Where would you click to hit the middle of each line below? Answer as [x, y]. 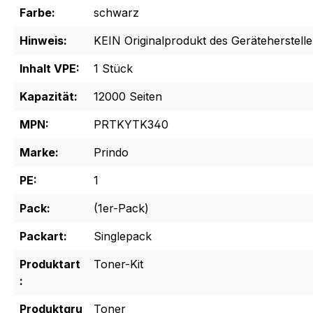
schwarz [116, 13]
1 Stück [113, 69]
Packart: [43, 236]
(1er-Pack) [121, 209]
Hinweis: [43, 41]
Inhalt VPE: [50, 69]
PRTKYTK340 [131, 125]
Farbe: [37, 13]
